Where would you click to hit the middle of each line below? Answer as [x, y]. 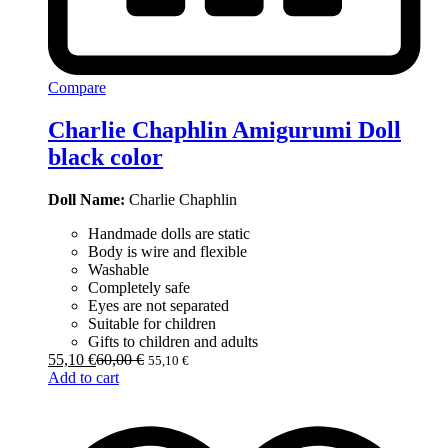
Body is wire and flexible [167, 251]
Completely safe [139, 287]
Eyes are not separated [158, 305]
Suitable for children [152, 323]
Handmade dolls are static [169, 233]
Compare [77, 87]
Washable [118, 269]
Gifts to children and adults [173, 341]
